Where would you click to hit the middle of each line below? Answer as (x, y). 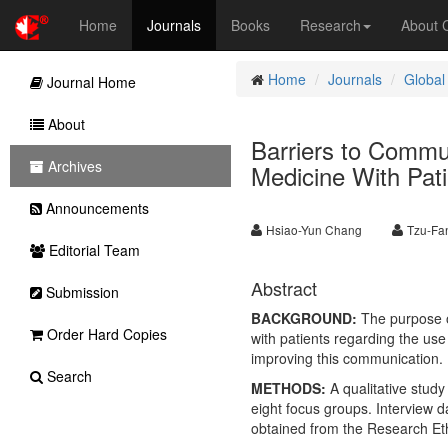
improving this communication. (346, 358)
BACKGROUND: (303, 318)
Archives (73, 166)
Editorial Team (92, 250)
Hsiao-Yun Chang (313, 229)
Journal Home (89, 82)
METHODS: (288, 388)
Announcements (95, 208)
